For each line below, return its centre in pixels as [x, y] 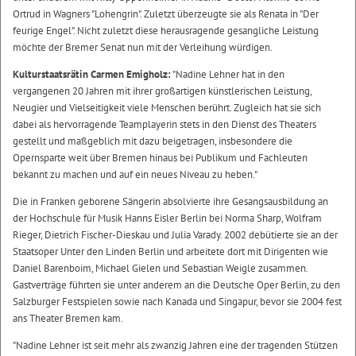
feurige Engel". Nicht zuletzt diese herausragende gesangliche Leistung [166, 30]
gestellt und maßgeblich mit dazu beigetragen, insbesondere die [153, 141]
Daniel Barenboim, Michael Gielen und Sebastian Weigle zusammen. [160, 268]
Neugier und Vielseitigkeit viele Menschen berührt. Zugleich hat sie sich [167, 107]
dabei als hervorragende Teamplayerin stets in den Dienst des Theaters [164, 124]
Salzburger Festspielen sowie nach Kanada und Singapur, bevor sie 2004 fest [177, 301]
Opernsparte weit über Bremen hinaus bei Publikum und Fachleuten [160, 157]
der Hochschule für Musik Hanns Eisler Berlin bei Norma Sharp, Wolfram [167, 218]
